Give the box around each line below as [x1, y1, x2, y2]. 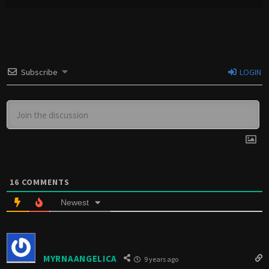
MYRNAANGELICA [43, 252, 118, 264]
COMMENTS [19, 177, 70, 188]
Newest [61, 198, 89, 208]
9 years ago [143, 255, 179, 264]
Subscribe [21, 67, 58, 78]
